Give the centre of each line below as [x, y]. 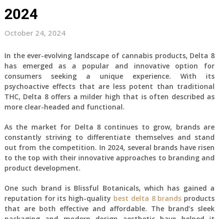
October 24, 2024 [35, 33]
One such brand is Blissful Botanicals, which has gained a [109, 188]
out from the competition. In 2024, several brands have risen [109, 147]
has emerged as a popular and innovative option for [109, 66]
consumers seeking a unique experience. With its [109, 76]
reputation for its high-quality [59, 198]
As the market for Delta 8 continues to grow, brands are [109, 127]
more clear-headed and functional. [64, 107]
